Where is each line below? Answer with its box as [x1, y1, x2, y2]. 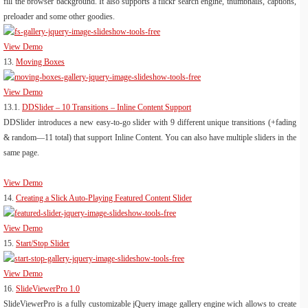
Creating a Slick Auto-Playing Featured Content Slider [16, 192, 192, 203]
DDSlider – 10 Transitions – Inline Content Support [22, 102, 191, 112]
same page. [3, 147, 39, 157]
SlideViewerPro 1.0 [16, 283, 80, 294]
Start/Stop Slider [16, 238, 69, 248]
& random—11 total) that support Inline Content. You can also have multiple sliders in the [3, 132, 296, 142]
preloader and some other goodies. [3, 11, 115, 21]
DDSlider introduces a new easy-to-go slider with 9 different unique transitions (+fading [3, 117, 296, 127]
